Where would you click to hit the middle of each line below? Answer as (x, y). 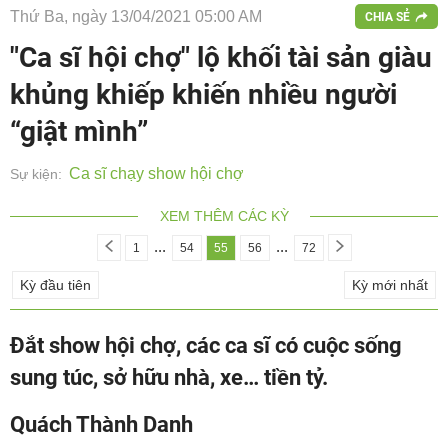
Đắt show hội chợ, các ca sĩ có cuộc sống (206, 345)
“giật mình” (79, 131)
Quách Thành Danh (101, 424)
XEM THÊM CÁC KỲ (224, 216)
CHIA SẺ (387, 16)
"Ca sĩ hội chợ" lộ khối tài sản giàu (221, 57)
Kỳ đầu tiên (55, 285)
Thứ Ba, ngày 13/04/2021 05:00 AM (136, 16)
